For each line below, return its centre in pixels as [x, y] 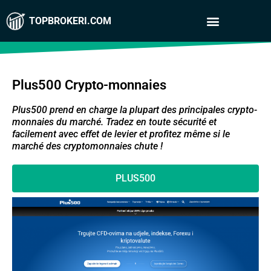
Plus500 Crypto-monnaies [89, 85]
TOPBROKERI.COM [70, 21]
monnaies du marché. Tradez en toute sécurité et [114, 122]
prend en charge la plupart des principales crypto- [152, 110]
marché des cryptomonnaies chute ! [87, 146]
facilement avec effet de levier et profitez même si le [121, 134]
